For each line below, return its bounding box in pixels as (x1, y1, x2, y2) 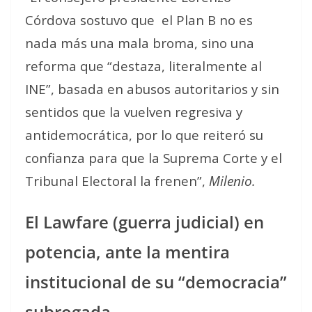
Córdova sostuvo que (25, 11, 155, 29)
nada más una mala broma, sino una (25, 34, 254, 52)
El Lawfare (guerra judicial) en (25, 210, 264, 233)
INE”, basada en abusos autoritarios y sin (25, 80, 279, 97)
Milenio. (209, 172, 256, 189)
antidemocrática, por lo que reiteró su (25, 126, 263, 143)
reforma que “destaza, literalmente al (25, 57, 262, 75)
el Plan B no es (162, 11, 253, 29)
